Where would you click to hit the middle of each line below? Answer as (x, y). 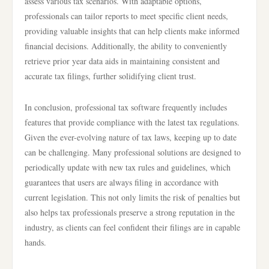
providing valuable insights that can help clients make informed (132, 31)
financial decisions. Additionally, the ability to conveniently (126, 46)
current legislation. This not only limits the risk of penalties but (132, 197)
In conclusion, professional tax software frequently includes (126, 107)
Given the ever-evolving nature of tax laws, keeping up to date (131, 137)
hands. (35, 242)
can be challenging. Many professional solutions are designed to (133, 152)
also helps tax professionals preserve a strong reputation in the (130, 212)
